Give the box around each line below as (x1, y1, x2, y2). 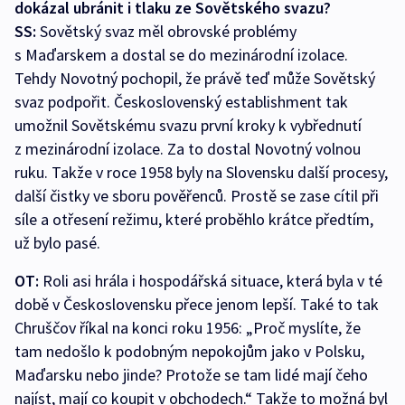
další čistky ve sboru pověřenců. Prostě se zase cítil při (14, 185, 379, 207)
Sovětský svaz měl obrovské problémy (40, 21, 297, 42)
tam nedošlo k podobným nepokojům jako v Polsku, (14, 341, 364, 363)
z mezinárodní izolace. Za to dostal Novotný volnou (14, 138, 361, 160)
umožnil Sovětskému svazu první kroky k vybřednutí (14, 115, 362, 137)
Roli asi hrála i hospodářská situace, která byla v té (39, 270, 382, 292)
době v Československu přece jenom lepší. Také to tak (14, 294, 379, 316)
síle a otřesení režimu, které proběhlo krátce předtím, (14, 209, 373, 231)
